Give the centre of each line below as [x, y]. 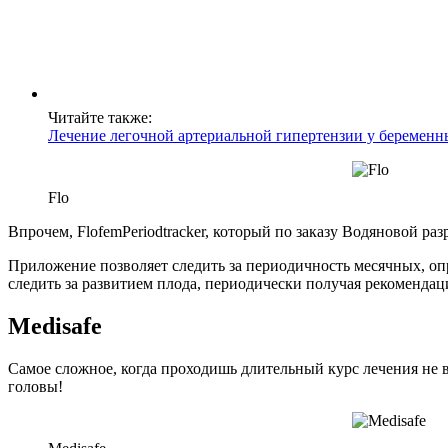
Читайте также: [100, 118]
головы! [35, 387]
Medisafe [55, 326]
